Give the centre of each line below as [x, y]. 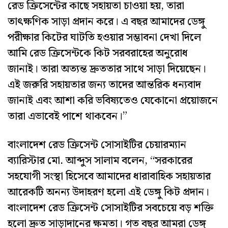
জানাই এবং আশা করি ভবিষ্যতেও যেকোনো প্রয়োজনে [113, 101]
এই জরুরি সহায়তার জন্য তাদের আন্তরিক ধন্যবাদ [104, 85]
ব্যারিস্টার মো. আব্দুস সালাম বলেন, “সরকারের [100, 161]
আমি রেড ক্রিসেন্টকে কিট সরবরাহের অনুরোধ [98, 53]
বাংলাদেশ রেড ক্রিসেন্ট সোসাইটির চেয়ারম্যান [97, 145]
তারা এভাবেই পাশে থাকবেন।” [67, 116]
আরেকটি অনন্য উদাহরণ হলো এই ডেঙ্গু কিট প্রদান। [108, 192]
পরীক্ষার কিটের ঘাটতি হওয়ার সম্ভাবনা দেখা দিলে [104, 37]
